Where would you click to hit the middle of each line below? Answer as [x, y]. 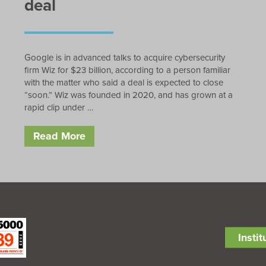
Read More [59, 136]
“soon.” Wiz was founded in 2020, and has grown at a [128, 95]
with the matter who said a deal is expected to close [123, 82]
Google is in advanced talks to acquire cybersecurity [124, 57]
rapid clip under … [58, 107]
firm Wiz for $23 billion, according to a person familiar [127, 70]
